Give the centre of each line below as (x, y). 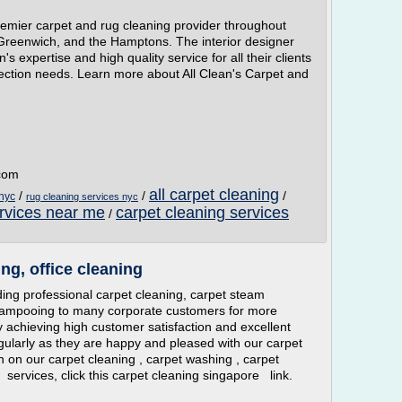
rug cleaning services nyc (82, 197)
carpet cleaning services (202, 213)
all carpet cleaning (214, 195)
